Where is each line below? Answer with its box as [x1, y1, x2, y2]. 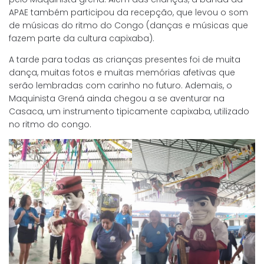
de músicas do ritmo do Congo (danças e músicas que [9, 19, 248, 32]
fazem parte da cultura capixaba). [9, 32, 154, 45]
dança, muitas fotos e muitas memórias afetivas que [9, 67, 235, 79]
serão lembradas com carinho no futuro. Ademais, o [9, 80, 232, 92]
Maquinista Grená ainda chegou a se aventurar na [9, 93, 225, 105]
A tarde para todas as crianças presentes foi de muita [9, 54, 240, 66]
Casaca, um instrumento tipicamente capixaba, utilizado [9, 105, 249, 118]
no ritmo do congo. [9, 118, 91, 131]
